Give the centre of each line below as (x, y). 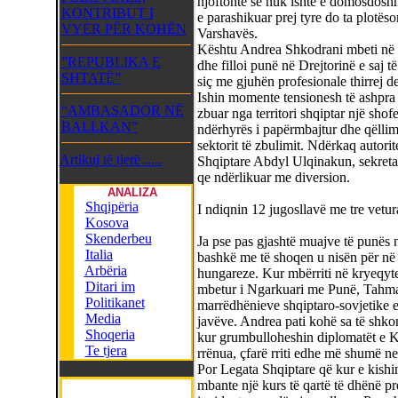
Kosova (107, 223)
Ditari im (110, 287)
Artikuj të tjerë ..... (110, 159)
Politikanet (115, 302)
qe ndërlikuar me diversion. (273, 177)
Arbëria (105, 271)
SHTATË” (91, 78)
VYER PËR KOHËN (123, 29)
